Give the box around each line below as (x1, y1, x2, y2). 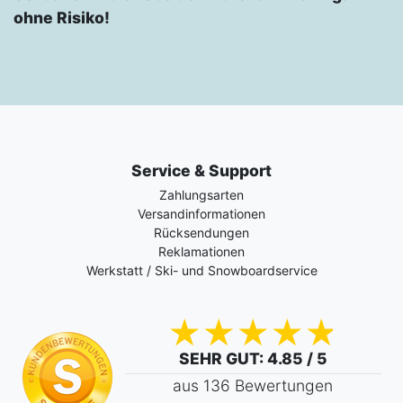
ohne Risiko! (13, 8, 110, 28)
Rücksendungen (154, 225, 249, 241)
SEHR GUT (178, 349, 259, 369)
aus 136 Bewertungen (173, 376, 333, 396)
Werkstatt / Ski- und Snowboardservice (85, 263, 318, 279)
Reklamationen (158, 244, 245, 260)
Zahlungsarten (159, 187, 244, 203)
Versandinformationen (138, 206, 265, 222)
